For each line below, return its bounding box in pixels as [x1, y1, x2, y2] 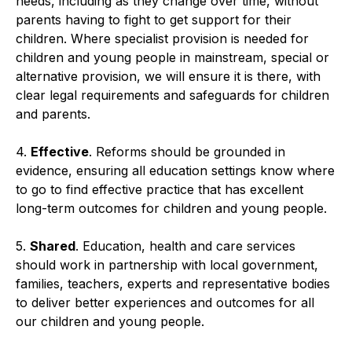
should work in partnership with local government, [16, 256, 318, 273]
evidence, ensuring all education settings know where [16, 162, 335, 178]
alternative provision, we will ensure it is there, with [16, 68, 321, 84]
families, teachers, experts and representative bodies [16, 275, 330, 291]
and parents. [16, 105, 90, 122]
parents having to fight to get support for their [16, 11, 291, 27]
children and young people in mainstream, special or [16, 49, 329, 65]
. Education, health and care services [75, 237, 295, 254]
